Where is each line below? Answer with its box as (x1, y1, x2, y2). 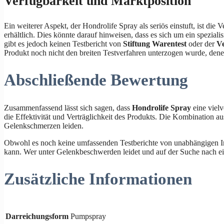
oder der (186, 39, 216, 48)
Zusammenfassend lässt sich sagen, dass (4, 103, 132, 112)
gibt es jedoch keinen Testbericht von (4, 39, 123, 48)
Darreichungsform (5, 211, 68, 220)
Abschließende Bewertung (4, 71, 188, 89)
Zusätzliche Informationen (4, 170, 192, 188)
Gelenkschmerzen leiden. (4, 121, 83, 130)
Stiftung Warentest (123, 39, 186, 48)
